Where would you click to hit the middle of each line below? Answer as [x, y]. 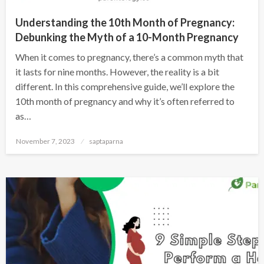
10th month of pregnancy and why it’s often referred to [125, 101]
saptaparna [106, 141]
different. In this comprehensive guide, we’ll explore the [125, 86]
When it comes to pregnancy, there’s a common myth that [129, 57]
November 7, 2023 [45, 141]
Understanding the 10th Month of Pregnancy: [125, 22]
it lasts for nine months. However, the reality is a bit [117, 71]
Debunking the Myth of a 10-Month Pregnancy [127, 37]
